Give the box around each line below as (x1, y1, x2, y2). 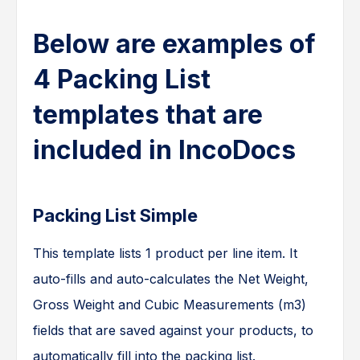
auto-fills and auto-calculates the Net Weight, (33, 271, 309, 288)
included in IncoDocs (33, 134, 296, 166)
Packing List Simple (33, 205, 198, 227)
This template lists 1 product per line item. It (33, 245, 297, 262)
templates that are (33, 99, 263, 131)
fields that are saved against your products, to (33, 322, 313, 339)
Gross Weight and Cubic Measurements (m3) (33, 297, 306, 313)
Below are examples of (33, 28, 316, 60)
